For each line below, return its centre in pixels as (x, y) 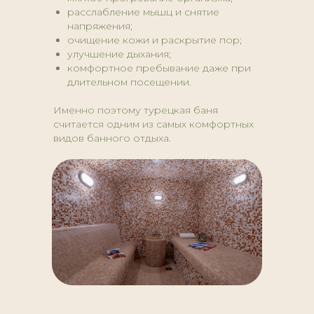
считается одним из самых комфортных (153, 124)
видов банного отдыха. (112, 138)
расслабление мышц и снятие (143, 12)
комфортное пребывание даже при (159, 68)
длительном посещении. (129, 82)
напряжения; (100, 26)
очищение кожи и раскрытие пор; (155, 40)
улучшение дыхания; (119, 54)
